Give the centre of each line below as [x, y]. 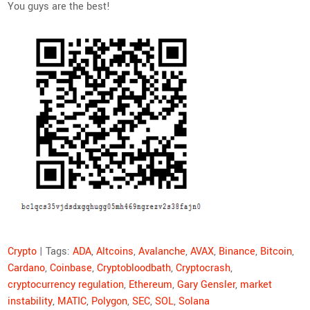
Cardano [27, 268]
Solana [194, 301]
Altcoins [115, 251]
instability [30, 301]
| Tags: [55, 251]
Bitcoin [276, 251]
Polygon [110, 301]
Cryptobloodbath [134, 268]
